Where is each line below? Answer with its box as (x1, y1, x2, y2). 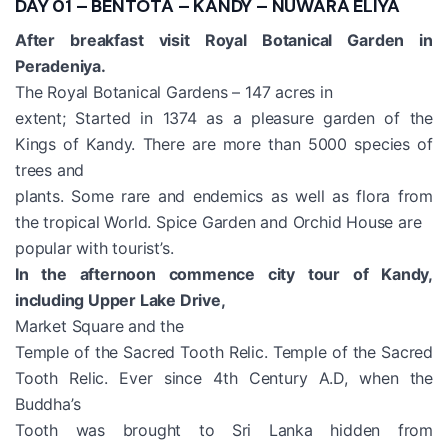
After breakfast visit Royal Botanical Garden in (15, 29, 433, 50)
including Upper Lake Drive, (15, 289, 226, 310)
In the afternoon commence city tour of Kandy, (15, 263, 433, 284)
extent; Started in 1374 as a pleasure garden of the (15, 107, 433, 128)
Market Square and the (15, 315, 184, 336)
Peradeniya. (15, 55, 106, 76)
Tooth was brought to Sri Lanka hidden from (15, 419, 433, 440)
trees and (15, 159, 85, 180)
